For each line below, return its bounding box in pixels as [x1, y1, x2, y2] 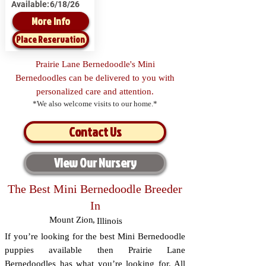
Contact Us [68, 123, 122, 141]
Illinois [97, 216, 122, 226]
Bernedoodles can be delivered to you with [15, 73, 175, 83]
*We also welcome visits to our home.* [33, 99, 157, 108]
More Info [31, 14, 70, 28]
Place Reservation [16, 33, 85, 46]
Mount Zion [49, 215, 93, 224]
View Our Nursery [53, 154, 137, 172]
